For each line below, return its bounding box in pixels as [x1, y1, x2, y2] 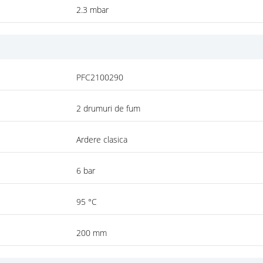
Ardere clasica [76, 133, 128, 145]
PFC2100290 [76, 71, 124, 83]
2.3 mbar [76, 4, 109, 15]
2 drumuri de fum [76, 102, 141, 114]
